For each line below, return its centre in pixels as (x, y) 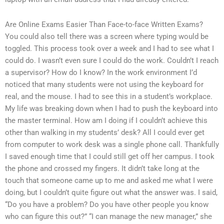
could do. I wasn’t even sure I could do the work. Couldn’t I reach (112, 60)
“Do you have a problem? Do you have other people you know (107, 204)
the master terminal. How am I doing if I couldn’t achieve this (106, 120)
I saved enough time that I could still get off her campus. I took (110, 156)
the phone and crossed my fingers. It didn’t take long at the (102, 168)
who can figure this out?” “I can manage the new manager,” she (108, 216)
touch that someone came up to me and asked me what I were (109, 180)
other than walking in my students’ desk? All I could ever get (105, 132)
